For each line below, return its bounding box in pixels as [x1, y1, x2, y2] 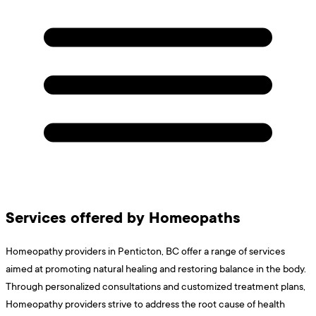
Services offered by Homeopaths [6, 207, 241, 229]
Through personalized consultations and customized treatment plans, [6, 279, 305, 293]
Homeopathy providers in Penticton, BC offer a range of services [6, 244, 285, 258]
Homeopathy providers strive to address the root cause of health [6, 297, 285, 311]
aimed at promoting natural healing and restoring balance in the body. [6, 262, 306, 276]
